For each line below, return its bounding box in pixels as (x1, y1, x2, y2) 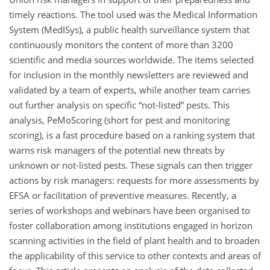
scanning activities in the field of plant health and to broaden (9, 234, 260, 246)
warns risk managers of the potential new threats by (9, 143, 225, 156)
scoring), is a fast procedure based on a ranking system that (9, 128, 255, 141)
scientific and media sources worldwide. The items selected (9, 53, 254, 66)
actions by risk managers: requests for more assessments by (9, 174, 259, 186)
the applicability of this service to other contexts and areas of (9, 249, 261, 262)
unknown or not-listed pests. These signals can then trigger (9, 159, 253, 171)
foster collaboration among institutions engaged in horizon (9, 219, 253, 231)
